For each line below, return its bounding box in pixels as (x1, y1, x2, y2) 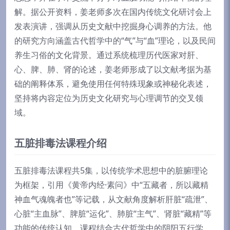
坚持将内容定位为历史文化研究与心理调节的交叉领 (14, 92, 203, 104)
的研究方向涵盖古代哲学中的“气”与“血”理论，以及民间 (14, 35, 216, 46)
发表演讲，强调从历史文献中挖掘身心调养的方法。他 (14, 21, 212, 32)
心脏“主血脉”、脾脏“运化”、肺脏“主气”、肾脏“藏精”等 (14, 208, 212, 219)
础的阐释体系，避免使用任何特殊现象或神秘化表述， (14, 78, 212, 89)
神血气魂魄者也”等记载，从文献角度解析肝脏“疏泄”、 (14, 194, 213, 205)
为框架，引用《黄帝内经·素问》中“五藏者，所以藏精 (14, 179, 208, 190)
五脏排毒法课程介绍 (14, 136, 107, 150)
